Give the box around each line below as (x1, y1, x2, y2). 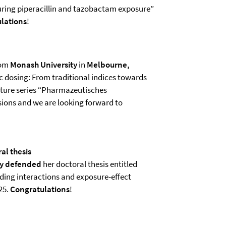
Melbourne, (87, 59, 130, 70)
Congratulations (10, 184, 70, 195)
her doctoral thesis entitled (41, 158, 137, 169)
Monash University (10, 59, 77, 70)
